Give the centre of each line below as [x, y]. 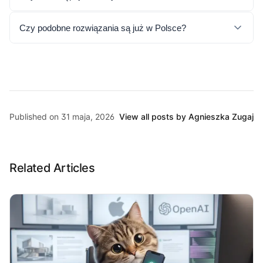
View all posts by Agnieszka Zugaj [186, 117]
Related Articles [52, 168]
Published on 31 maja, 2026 [62, 117]
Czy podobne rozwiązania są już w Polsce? [103, 28]
